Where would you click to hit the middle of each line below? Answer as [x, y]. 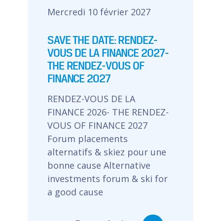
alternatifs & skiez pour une [107, 152]
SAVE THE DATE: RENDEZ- [102, 40]
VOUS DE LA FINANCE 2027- [108, 53]
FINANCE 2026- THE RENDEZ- [108, 112]
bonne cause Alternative [99, 165]
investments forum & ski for [107, 179]
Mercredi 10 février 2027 [99, 12]
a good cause [75, 192]
